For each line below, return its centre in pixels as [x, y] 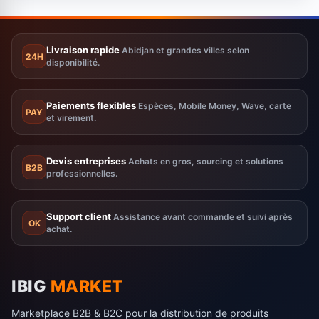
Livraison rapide [83, 50]
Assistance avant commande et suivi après [203, 217]
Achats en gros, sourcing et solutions [206, 161]
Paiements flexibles [91, 105]
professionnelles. [82, 173]
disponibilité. [73, 62]
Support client [79, 216]
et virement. [71, 118]
